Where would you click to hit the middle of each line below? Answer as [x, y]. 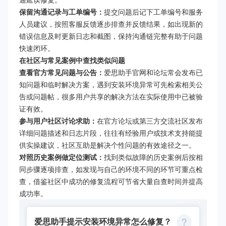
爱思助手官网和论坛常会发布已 [153, 72]
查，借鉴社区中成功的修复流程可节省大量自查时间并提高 [111, 181]
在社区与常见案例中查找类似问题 [72, 60]
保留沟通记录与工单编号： [62, 12]
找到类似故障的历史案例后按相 [153, 157]
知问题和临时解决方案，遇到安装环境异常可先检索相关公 [111, 84]
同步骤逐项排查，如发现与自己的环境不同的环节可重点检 [111, 169]
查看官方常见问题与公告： [62, 72]
